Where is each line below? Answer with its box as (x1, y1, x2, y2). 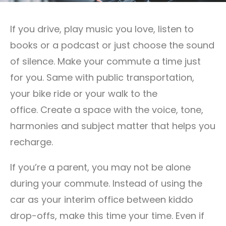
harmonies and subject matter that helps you (10, 120, 215, 133)
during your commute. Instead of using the (10, 177, 202, 190)
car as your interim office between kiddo (10, 193, 193, 206)
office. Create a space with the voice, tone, (10, 103, 203, 117)
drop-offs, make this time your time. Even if (10, 209, 204, 222)
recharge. (10, 136, 53, 149)
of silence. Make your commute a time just (10, 55, 201, 68)
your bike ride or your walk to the (10, 87, 157, 100)
